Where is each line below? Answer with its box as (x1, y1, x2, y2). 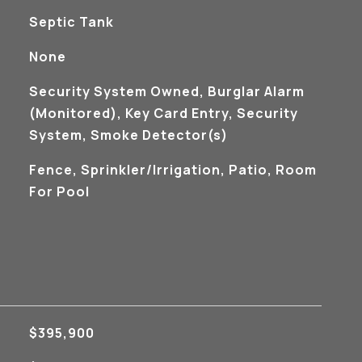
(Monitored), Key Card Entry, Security (28, 104, 298, 122)
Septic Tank (28, 13, 114, 31)
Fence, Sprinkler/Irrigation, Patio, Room (28, 161, 317, 179)
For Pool (28, 183, 90, 200)
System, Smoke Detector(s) (28, 126, 228, 144)
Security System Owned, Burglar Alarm (28, 82, 305, 100)
